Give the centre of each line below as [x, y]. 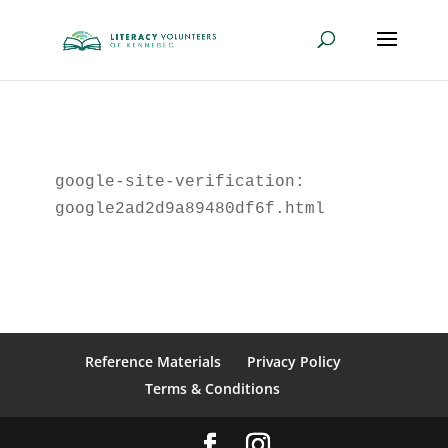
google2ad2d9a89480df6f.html [189, 209]
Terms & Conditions [213, 388]
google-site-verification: [179, 182]
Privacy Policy [293, 361]
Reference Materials [152, 361]
